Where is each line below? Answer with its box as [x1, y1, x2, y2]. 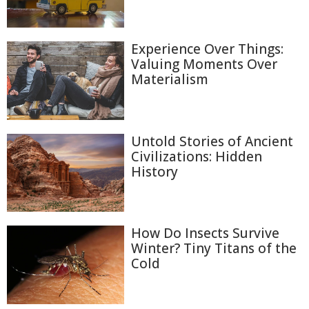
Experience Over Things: [131, 40, 283, 59]
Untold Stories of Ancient [131, 132, 293, 150]
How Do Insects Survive [131, 224, 279, 243]
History [131, 162, 178, 181]
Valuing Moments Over [131, 55, 277, 74]
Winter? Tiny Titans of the [131, 239, 297, 258]
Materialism [131, 70, 208, 89]
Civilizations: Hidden [131, 147, 262, 166]
